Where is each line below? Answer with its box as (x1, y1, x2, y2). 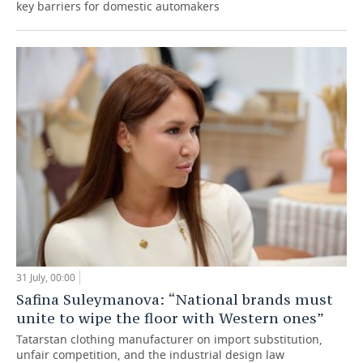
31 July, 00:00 (16, 271, 75, 285)
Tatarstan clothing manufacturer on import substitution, (16, 331, 322, 348)
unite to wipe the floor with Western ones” (16, 309, 324, 328)
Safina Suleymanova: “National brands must (16, 290, 333, 310)
